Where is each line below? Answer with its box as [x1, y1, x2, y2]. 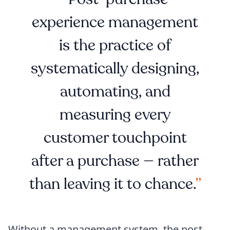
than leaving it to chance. [29, 173, 195, 195]
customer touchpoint [43, 127, 187, 148]
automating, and [60, 81, 170, 102]
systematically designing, [31, 57, 199, 79]
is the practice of [59, 34, 171, 56]
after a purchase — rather [31, 150, 199, 171]
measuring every [59, 104, 171, 125]
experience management [32, 11, 198, 33]
